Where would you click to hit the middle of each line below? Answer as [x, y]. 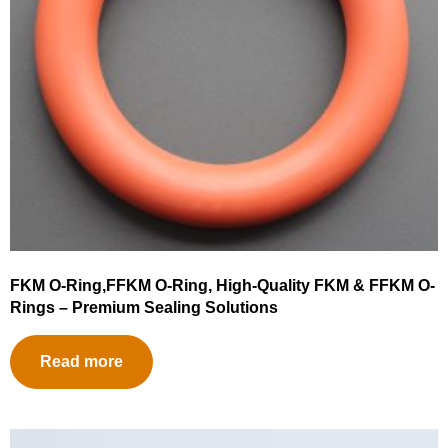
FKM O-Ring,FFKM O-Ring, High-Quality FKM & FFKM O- [222, 286]
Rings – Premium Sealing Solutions [144, 308]
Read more [81, 362]
